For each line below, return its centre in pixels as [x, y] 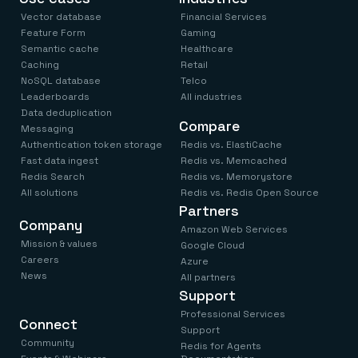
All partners [208, 278]
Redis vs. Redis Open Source [250, 193]
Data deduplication [66, 113]
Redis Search [53, 177]
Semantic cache [60, 49]
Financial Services [224, 17]
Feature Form [53, 33]
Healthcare [207, 49]
